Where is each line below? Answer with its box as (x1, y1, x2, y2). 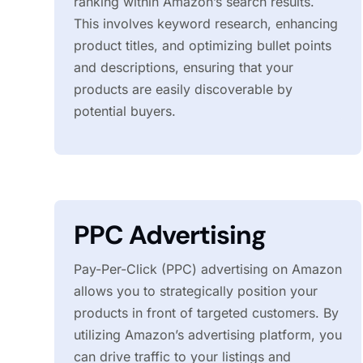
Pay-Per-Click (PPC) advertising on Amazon (74, 261, 343, 278)
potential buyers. (74, 102, 177, 119)
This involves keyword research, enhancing (74, 15, 339, 32)
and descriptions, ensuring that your (74, 58, 294, 75)
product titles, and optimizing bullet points (74, 36, 332, 53)
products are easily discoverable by (74, 80, 293, 97)
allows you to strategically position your (74, 283, 318, 300)
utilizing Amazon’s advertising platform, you (74, 327, 343, 344)
